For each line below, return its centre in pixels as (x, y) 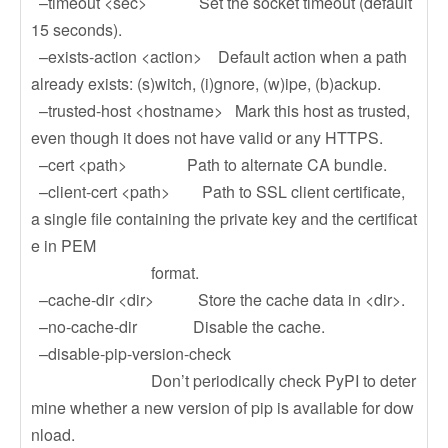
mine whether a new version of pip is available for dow (222, 407)
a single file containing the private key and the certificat (224, 218)
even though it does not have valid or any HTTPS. (207, 137)
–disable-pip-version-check (131, 353)
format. (115, 272)
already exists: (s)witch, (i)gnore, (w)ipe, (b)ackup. (206, 83)
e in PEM (63, 245)
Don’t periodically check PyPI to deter (223, 380)
